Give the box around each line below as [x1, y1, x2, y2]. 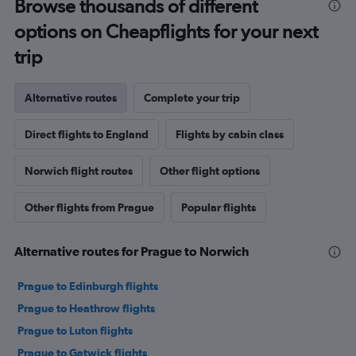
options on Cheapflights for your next [14, 19, 318, 43]
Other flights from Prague [25, 200, 154, 214]
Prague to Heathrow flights [17, 301, 155, 315]
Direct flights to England [25, 127, 149, 141]
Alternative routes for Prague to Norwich [14, 243, 249, 258]
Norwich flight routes [25, 164, 133, 177]
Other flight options [160, 164, 260, 177]
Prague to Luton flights [17, 323, 133, 337]
